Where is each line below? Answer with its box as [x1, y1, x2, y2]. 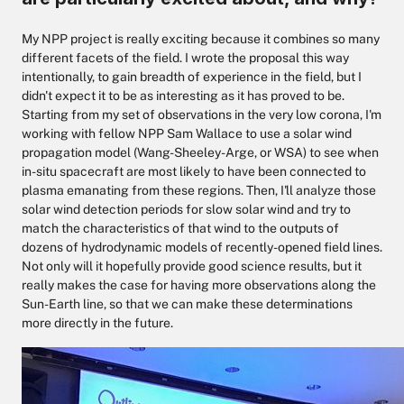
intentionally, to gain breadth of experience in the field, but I [22, 69, 362, 84]
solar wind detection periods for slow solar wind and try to [22, 202, 351, 216]
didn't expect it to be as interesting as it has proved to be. [22, 88, 344, 103]
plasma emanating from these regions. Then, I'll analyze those [22, 183, 376, 197]
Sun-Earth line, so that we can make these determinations [22, 297, 353, 311]
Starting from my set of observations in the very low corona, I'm [22, 107, 381, 122]
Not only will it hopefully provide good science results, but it [22, 259, 362, 273]
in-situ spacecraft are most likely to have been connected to [22, 164, 366, 179]
